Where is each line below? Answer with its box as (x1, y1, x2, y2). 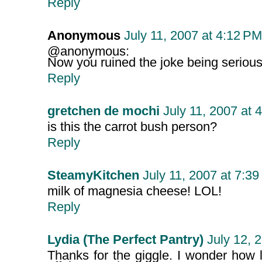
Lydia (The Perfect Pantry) (47, 233, 204, 247)
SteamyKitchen (47, 168, 139, 183)
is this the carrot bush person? (47, 120, 217, 135)
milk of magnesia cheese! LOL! (47, 184, 222, 199)
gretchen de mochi (47, 104, 160, 119)
